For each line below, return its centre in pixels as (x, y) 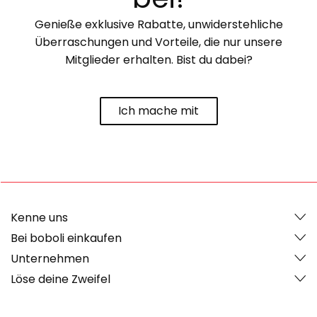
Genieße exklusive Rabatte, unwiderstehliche (158, 24)
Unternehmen (50, 258)
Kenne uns (39, 217)
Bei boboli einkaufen (66, 238)
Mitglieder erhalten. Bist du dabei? (158, 59)
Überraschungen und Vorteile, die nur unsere (158, 42)
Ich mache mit (158, 111)
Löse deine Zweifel (60, 279)
